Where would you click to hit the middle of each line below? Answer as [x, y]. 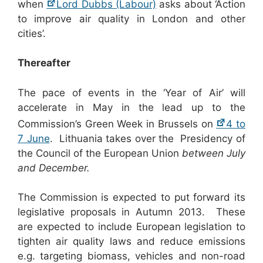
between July [214, 153]
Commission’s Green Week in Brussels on [117, 124]
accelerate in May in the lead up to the [131, 107]
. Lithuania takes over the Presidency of [148, 138]
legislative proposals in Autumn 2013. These [131, 212]
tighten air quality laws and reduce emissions [131, 242]
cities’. [32, 33]
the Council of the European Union [100, 153]
